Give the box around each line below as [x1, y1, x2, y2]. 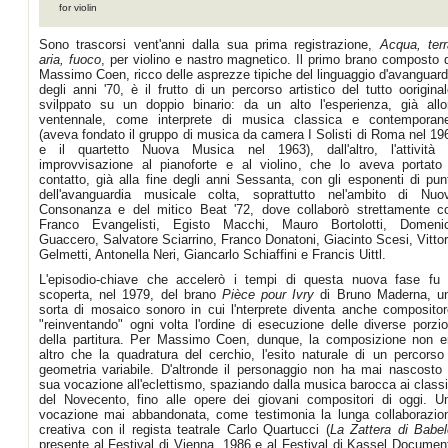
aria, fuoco [39, 52, 101, 67]
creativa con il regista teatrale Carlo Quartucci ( [39, 422, 330, 437]
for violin [59, 2, 97, 13]
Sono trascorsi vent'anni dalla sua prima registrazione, [39, 37, 380, 52]
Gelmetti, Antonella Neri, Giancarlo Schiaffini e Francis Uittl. [39, 247, 386, 262]
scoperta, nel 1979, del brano [39, 287, 216, 302]
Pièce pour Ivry [215, 287, 315, 302]
